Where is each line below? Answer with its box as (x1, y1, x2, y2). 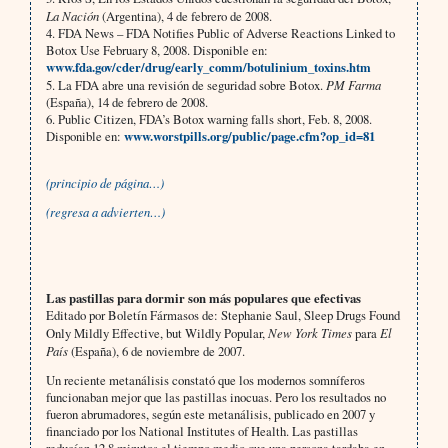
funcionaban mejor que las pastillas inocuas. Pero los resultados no (45, 388, 386, 407)
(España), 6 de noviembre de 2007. (67, 342, 245, 361)
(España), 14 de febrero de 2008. (45, 93, 208, 112)
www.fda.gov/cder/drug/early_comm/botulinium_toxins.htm (45, 58, 371, 77)
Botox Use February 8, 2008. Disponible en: (45, 41, 268, 60)
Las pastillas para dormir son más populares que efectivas (45, 289, 361, 308)
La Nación (45, 7, 99, 25)
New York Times (267, 324, 352, 342)
